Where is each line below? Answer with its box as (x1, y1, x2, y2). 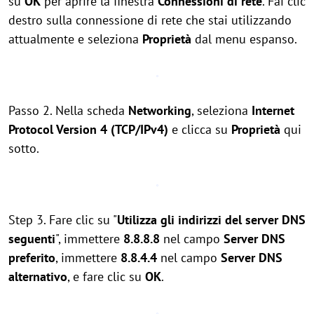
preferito (8, 250, 55, 266)
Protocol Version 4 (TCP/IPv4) (8, 121, 168, 137)
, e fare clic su (67, 268, 145, 285)
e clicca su (168, 121, 231, 137)
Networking (128, 102, 191, 118)
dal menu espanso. (191, 31, 297, 47)
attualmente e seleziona (8, 31, 142, 47)
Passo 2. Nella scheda (8, 102, 128, 118)
